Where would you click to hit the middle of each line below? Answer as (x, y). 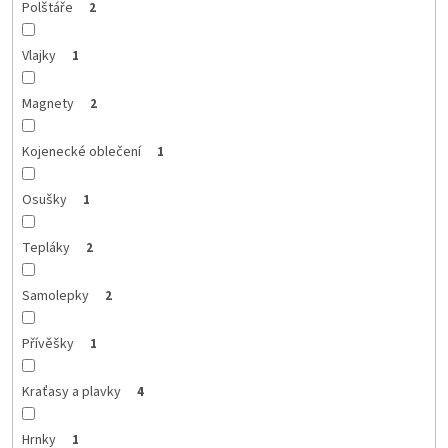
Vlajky (38, 55)
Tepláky (45, 247)
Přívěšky (47, 343)
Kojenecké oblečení (81, 151)
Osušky (44, 199)
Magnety (47, 103)
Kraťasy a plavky (71, 391)
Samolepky (55, 295)
